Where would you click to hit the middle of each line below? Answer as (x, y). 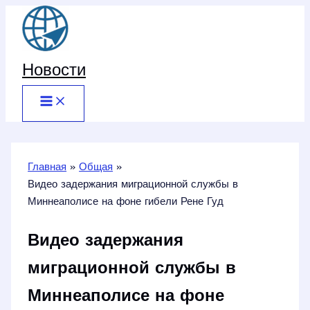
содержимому (38, 48)
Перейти (25, 13)
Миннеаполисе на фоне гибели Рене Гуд (126, 202)
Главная (47, 168)
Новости (54, 71)
